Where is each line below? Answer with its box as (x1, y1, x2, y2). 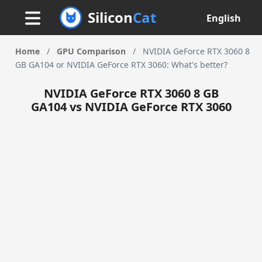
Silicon (87, 8, 133, 27)
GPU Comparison (56, 46, 126, 57)
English (206, 12, 242, 25)
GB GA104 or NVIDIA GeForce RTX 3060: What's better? (15, 59, 227, 70)
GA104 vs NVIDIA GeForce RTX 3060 (30, 99, 232, 115)
